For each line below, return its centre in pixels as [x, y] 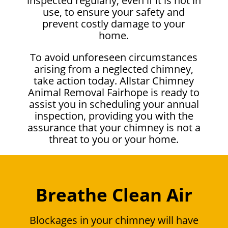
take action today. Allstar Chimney [114, 80]
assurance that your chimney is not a [114, 127]
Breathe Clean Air [114, 194]
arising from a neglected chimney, [114, 69]
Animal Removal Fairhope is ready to [114, 92]
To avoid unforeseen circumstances [114, 57]
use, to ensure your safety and [114, 12]
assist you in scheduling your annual [114, 104]
